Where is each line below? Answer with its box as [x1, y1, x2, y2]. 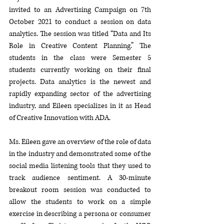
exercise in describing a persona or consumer [9, 209, 151, 218]
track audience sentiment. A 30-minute [9, 173, 151, 182]
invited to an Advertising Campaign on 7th [9, 5, 151, 14]
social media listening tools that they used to [9, 161, 151, 170]
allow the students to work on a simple [9, 197, 151, 206]
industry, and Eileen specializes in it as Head [9, 101, 151, 110]
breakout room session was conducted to [9, 185, 151, 194]
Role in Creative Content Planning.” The [9, 41, 151, 50]
